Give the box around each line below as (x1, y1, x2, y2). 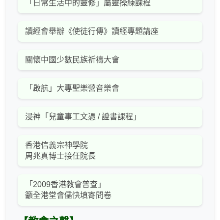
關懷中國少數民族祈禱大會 (25, 55, 119, 64)
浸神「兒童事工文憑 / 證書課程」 (25, 112, 141, 121)
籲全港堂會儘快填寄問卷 (25, 191, 111, 200)
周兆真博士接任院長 (25, 152, 96, 161)
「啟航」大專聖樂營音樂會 (25, 84, 119, 93)
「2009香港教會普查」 (25, 180, 106, 189)
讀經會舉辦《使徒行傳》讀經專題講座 (25, 27, 159, 36)
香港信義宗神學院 (25, 141, 88, 150)
